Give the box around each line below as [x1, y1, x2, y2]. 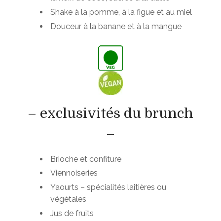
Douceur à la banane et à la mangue [50, 21, 182, 31]
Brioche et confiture [50, 154, 121, 164]
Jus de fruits [50, 209, 94, 219]
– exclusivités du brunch [28, 105, 193, 121]
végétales [50, 194, 86, 204]
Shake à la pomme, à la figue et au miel [50, 7, 192, 17]
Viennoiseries [50, 168, 98, 178]
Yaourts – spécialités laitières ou [50, 183, 166, 192]
